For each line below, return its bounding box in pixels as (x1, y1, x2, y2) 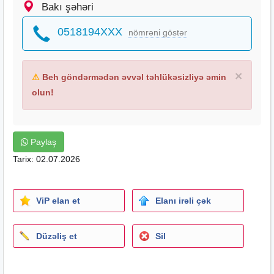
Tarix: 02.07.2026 (13, 154, 80, 164)
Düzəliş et (36, 231, 77, 241)
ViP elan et (36, 195, 80, 206)
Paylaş (28, 136, 56, 147)
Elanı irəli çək (155, 195, 211, 206)
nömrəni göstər (128, 27, 187, 37)
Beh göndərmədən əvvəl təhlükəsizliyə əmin (40, 72, 226, 82)
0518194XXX (57, 25, 122, 38)
